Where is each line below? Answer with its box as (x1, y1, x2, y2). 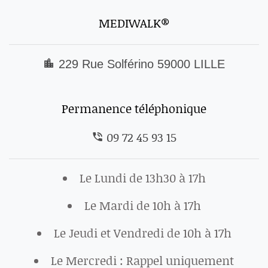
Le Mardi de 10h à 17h (84, 196, 201, 214)
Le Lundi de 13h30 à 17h (79, 169, 206, 186)
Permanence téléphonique (62, 99, 206, 117)
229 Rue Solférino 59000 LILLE (55, 57, 225, 71)
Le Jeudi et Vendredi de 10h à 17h (53, 224, 232, 241)
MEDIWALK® (99, 14, 169, 31)
